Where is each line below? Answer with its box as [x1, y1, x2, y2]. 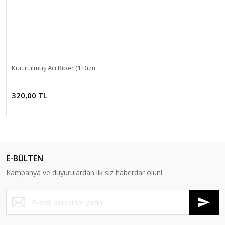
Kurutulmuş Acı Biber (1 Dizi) [12, 63, 95, 72]
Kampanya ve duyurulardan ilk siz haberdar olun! [6, 168, 162, 177]
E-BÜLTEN [6, 153, 43, 164]
